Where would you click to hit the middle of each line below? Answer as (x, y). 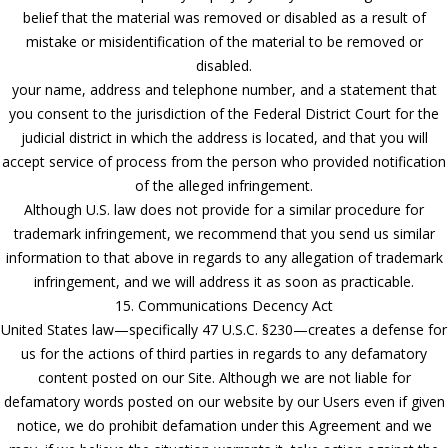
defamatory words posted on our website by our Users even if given (224, 401)
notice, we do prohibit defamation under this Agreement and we (224, 425)
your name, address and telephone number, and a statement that (224, 89)
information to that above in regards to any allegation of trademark (224, 257)
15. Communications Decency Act (224, 305)
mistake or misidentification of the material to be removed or (224, 41)
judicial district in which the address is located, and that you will (224, 137)
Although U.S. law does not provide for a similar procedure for (224, 209)
